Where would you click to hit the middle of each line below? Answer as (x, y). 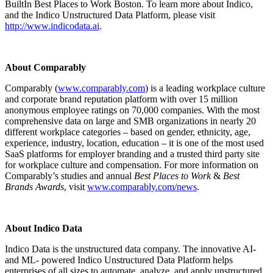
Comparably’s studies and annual (69, 176)
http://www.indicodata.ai (52, 26)
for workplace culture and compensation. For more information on (132, 165)
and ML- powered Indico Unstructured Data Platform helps (119, 260)
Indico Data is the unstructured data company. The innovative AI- (130, 249)
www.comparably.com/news (142, 187)
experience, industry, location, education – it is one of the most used (134, 143)
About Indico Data (44, 229)
